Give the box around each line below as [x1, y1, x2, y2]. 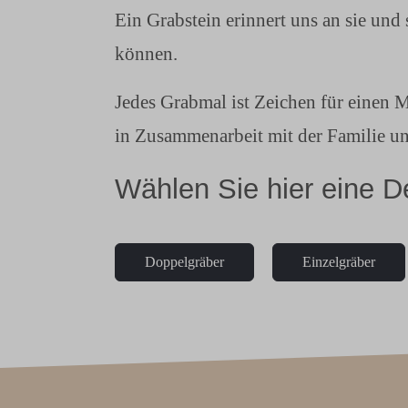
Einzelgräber [302, 253, 375, 270]
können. [115, 43, 178, 65]
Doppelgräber [145, 253, 224, 270]
